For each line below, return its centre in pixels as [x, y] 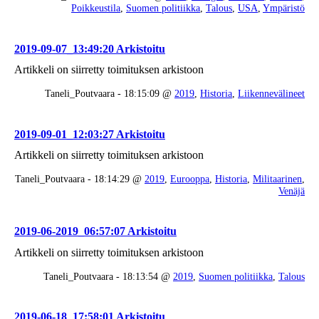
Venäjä [292, 190]
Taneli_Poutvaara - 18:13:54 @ [108, 276]
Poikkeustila [96, 8]
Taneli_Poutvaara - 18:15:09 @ [110, 93]
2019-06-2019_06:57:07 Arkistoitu [95, 231]
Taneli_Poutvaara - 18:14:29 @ [80, 178]
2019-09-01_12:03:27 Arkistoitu [90, 134]
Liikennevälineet [271, 93]
